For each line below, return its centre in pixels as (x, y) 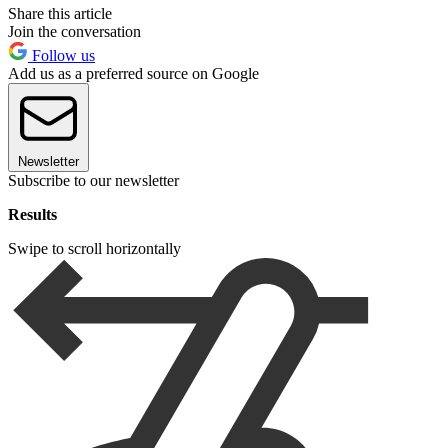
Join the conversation (74, 31)
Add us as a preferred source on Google (133, 73)
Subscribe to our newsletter (93, 180)
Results (32, 214)
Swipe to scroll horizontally (94, 248)
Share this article (60, 13)
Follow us (61, 55)
